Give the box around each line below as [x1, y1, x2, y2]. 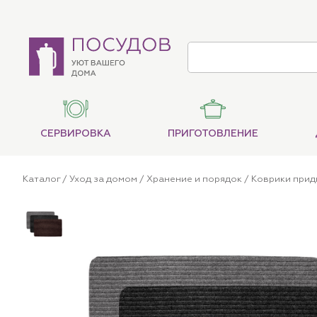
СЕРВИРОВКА [40, 129, 111, 139]
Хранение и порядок [146, 175, 242, 185]
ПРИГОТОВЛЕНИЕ [168, 129, 259, 139]
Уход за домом [69, 175, 137, 185]
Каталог [23, 175, 60, 185]
